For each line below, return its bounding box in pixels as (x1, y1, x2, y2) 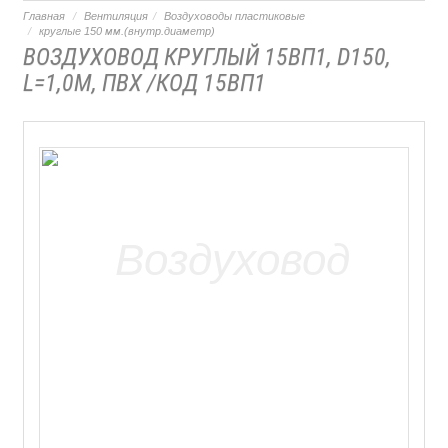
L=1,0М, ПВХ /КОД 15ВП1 (23, 69, 266, 97)
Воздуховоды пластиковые (164, 10, 305, 22)
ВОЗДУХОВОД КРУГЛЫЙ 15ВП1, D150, (23, 43, 391, 71)
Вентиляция (84, 10, 148, 22)
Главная (23, 10, 65, 22)
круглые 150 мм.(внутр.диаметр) (39, 25, 215, 37)
